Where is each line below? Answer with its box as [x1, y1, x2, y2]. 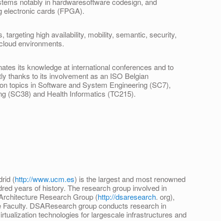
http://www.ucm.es [15, 174, 74, 184]
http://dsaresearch [98, 191, 156, 202]
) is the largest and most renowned [74, 174, 185, 184]
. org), [156, 191, 175, 202]
